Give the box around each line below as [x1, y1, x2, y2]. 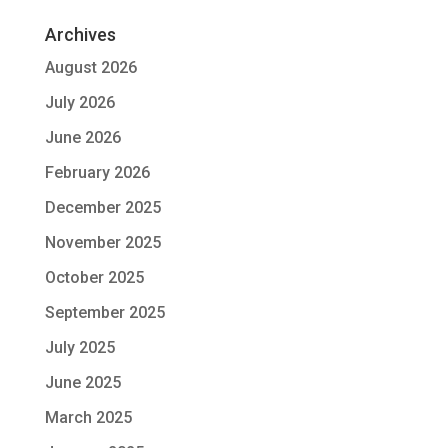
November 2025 [44, 233, 161, 252]
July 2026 [44, 93, 115, 112]
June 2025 [44, 373, 121, 392]
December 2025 [44, 198, 161, 217]
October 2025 [44, 268, 144, 287]
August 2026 [44, 58, 137, 77]
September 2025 [44, 303, 165, 322]
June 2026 [44, 128, 121, 147]
